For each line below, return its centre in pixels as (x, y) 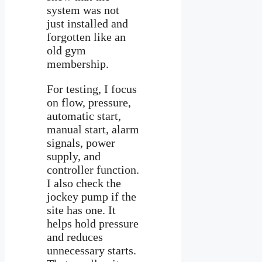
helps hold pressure (93, 223)
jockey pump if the (92, 196)
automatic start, (84, 116)
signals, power (81, 142)
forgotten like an (86, 37)
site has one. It (81, 210)
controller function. (93, 169)
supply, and (74, 156)
